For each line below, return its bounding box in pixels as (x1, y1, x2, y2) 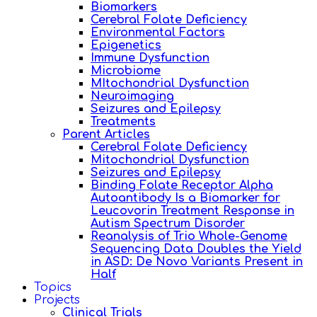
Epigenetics (91, 38, 161, 52)
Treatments (91, 115, 156, 128)
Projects (34, 293, 80, 306)
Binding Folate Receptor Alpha (91, 178, 273, 192)
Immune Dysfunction (91, 51, 209, 64)
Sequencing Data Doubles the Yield (91, 242, 301, 255)
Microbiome (91, 64, 161, 77)
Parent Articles (62, 127, 150, 141)
